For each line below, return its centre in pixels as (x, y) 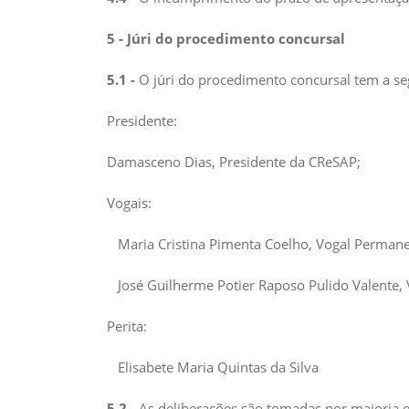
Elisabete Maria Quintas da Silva (213, 367)
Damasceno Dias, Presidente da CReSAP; (234, 162)
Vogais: (129, 203)
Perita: (127, 326)
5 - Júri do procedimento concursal (226, 38)
